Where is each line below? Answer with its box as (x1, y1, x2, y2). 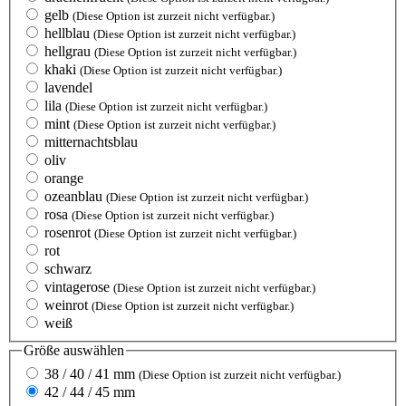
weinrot (44, 297, 92, 314)
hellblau (44, 25, 93, 42)
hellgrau (44, 43, 94, 60)
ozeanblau (44, 188, 106, 205)
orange (44, 170, 83, 187)
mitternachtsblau (44, 134, 138, 150)
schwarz (44, 261, 92, 277)
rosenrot (44, 225, 94, 241)
